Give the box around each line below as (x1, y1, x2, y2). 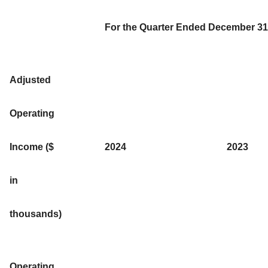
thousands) (10, 208, 62, 219)
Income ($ (10, 141, 54, 152)
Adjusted (10, 74, 51, 85)
